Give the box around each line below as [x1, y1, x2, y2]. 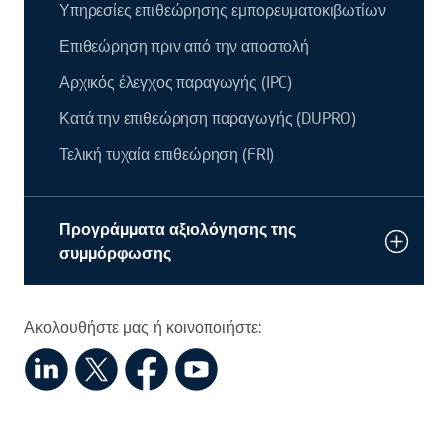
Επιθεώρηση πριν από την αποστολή [59, 36, 309, 56]
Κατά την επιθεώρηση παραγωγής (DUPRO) [59, 108, 357, 128]
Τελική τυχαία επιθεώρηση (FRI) [59, 144, 275, 164]
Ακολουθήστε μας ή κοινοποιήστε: [24, 317, 262, 337]
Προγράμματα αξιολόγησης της [59, 219, 296, 239]
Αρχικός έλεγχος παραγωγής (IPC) [59, 72, 293, 92]
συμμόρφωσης [59, 243, 171, 263]
